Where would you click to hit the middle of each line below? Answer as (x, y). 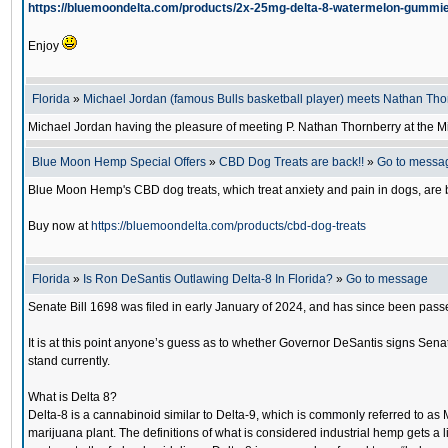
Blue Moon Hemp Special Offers (119, 162)
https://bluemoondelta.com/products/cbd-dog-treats (228, 226)
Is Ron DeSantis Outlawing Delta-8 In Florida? (208, 279)
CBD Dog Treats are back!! (291, 162)
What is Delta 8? (72, 397)
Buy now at (59, 226)
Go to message (387, 279)
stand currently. (69, 361)
